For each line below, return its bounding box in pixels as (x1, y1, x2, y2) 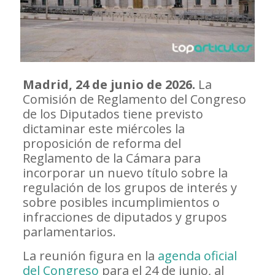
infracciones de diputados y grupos (22, 208, 227, 225)
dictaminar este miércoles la (22, 120, 185, 137)
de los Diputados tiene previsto (22, 105, 203, 122)
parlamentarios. (22, 223, 116, 240)
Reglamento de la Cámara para (22, 149, 201, 166)
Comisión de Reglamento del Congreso (22, 90, 246, 107)
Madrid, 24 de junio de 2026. (22, 76, 195, 93)
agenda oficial (157, 247, 237, 264)
